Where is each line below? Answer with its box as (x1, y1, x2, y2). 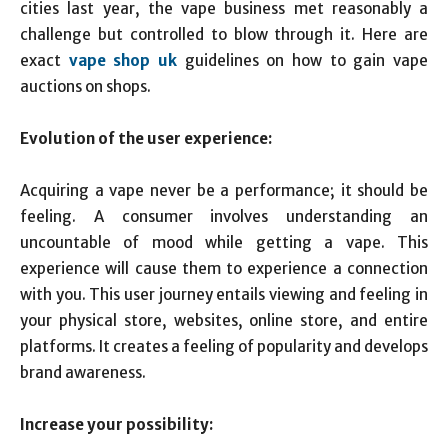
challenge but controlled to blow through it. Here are (20, 25, 428, 44)
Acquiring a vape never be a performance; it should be (20, 181, 428, 200)
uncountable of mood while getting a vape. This (20, 233, 428, 252)
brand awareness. (20, 363, 146, 382)
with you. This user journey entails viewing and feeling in (20, 285, 428, 304)
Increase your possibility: (20, 415, 213, 434)
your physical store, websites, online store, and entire (20, 311, 428, 330)
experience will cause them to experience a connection (20, 259, 428, 278)
